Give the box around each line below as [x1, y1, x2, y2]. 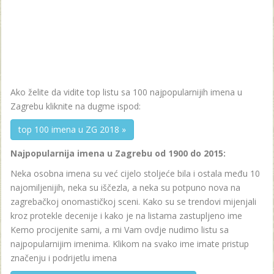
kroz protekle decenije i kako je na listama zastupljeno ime [10, 209, 242, 221]
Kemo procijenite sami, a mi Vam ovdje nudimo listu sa [10, 223, 229, 235]
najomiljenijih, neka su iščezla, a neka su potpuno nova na [10, 181, 240, 193]
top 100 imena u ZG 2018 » [18, 123, 126, 135]
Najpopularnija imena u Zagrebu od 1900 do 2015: [10, 147, 226, 159]
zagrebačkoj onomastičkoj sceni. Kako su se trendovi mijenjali [10, 195, 256, 207]
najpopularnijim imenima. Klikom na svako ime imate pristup [10, 237, 249, 250]
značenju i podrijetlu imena [10, 251, 117, 264]
